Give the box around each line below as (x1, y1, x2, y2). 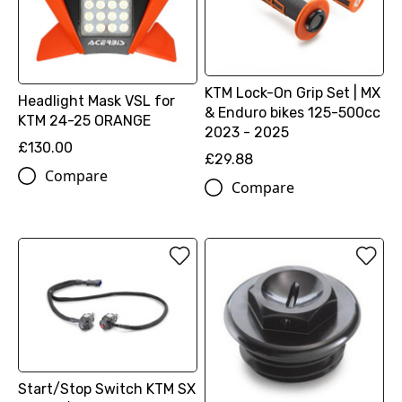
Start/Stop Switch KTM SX (18, 380, 196, 398)
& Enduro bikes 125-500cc (204, 103, 380, 121)
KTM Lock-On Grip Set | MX (204, 83, 380, 101)
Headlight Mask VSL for (18, 92, 175, 109)
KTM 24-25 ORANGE (18, 111, 151, 129)
